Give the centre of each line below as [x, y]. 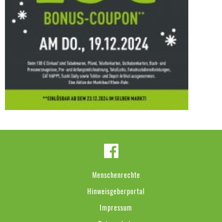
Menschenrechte [116, 174]
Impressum [116, 207]
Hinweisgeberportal [116, 191]
